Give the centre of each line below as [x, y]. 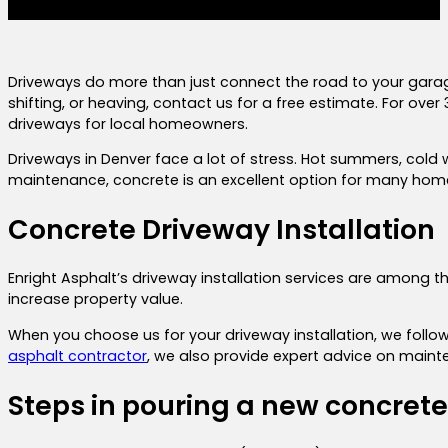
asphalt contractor [77, 355]
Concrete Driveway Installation [221, 230]
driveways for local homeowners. [128, 123]
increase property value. [95, 299]
